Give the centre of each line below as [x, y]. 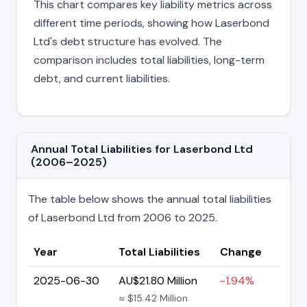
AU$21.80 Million [158, 280]
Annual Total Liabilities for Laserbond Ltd [142, 149]
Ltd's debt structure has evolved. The [128, 41]
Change [241, 251]
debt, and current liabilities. [102, 78]
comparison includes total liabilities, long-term [149, 60]
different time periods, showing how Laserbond [151, 23]
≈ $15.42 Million [153, 298]
